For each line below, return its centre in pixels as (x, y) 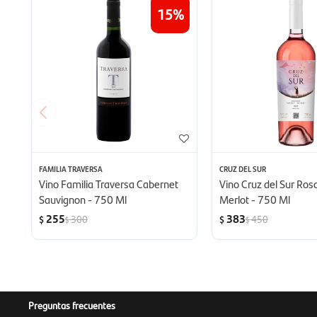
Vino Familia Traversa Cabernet (109, 184)
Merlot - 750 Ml (255, 200)
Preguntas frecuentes (72, 305)
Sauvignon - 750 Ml (83, 200)
